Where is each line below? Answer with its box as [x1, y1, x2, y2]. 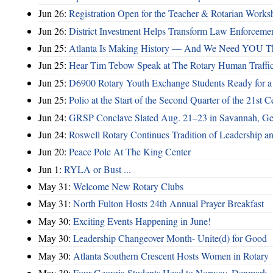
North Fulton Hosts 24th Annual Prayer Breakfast [73, 197, 264, 210]
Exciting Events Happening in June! [73, 214, 211, 227]
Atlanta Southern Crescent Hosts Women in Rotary [73, 249, 269, 262]
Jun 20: [38, 145, 69, 158]
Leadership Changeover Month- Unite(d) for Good [73, 232, 267, 245]
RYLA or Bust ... [64, 162, 131, 175]
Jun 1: [38, 162, 64, 175]
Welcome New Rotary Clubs [73, 180, 183, 193]
